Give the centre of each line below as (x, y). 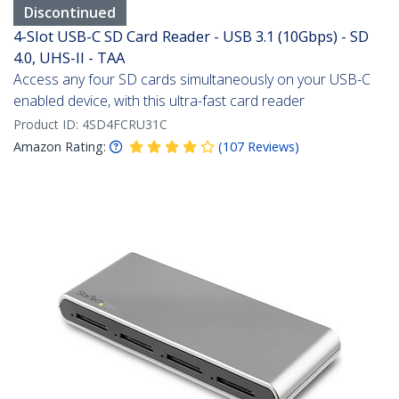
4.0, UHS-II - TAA (69, 58)
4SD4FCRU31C (125, 125)
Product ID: (48, 125)
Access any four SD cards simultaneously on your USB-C (192, 80)
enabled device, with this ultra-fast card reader (159, 101)
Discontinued (70, 13)
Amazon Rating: (60, 147)
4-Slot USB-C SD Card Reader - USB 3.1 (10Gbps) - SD (191, 37)
